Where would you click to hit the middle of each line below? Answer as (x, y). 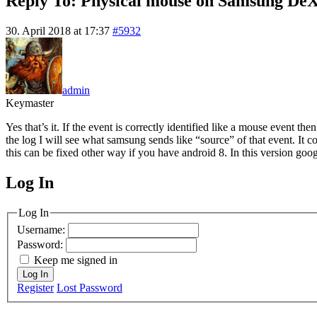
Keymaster (30, 103)
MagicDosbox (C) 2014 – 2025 (114, 196)
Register (35, 288)
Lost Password (90, 288)
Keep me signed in (76, 260)
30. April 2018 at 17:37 (58, 30)
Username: (42, 230)
